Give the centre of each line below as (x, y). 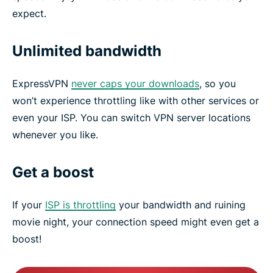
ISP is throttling (80, 204)
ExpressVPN (42, 83)
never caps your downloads (135, 83)
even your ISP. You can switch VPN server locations (131, 117)
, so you (218, 83)
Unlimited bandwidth (87, 51)
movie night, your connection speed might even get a (136, 222)
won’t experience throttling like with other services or (136, 100)
